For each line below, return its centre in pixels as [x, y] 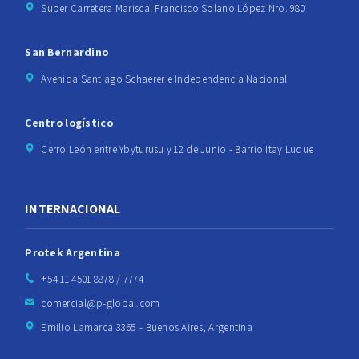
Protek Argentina [73, 253]
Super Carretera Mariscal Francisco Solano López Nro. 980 [173, 9]
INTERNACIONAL [73, 209]
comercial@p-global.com [101, 304]
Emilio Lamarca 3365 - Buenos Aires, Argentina [147, 328]
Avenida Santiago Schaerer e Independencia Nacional [164, 79]
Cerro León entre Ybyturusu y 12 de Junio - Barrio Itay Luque [177, 150]
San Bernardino [67, 52]
